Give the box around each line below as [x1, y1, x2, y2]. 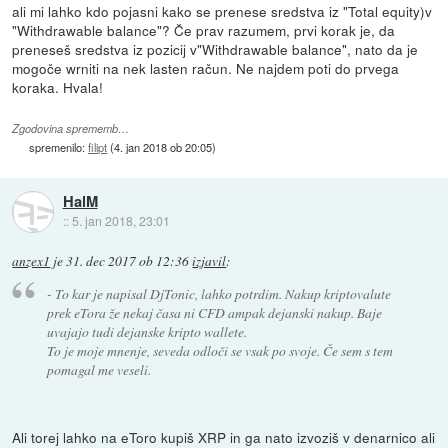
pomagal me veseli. [46, 360, 151, 380]
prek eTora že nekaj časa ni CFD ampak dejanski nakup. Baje [46, 303, 382, 323]
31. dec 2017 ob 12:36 [66, 251, 190, 270]
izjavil [192, 251, 227, 270]
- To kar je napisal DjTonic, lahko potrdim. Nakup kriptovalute [46, 284, 391, 304]
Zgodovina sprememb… [12, 121, 130, 137]
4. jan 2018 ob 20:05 [114, 139, 213, 156]
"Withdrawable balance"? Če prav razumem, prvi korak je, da [12, 19, 396, 40]
